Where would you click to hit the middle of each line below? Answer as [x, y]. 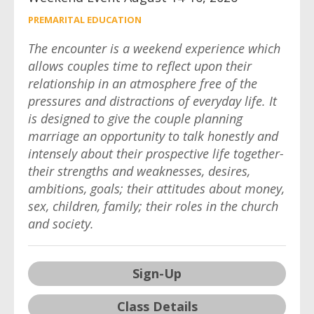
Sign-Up [157, 273]
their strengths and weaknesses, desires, [139, 171]
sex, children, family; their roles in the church [153, 206]
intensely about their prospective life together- [156, 153]
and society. [61, 224]
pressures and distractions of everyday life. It [152, 101]
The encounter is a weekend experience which [154, 48]
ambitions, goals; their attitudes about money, [156, 189]
